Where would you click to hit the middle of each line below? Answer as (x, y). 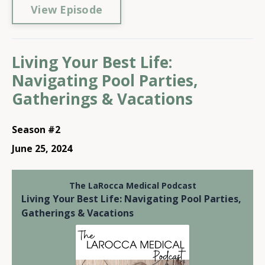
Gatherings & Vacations (102, 99)
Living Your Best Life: (92, 62)
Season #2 (36, 130)
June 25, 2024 (42, 148)
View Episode (67, 9)
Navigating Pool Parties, (105, 80)
